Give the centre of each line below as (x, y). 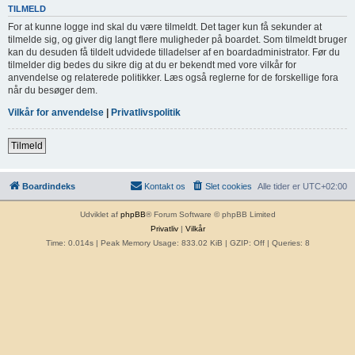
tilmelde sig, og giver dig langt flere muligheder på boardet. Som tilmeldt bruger (177, 40)
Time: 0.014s (69, 243)
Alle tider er (280, 187)
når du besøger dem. (53, 91)
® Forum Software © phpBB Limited (210, 215)
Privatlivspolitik (146, 113)
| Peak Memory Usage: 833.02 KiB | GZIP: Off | (182, 243)
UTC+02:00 (325, 187)
